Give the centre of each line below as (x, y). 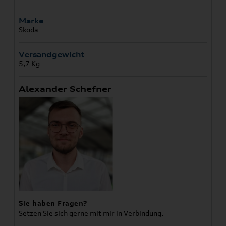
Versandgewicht (52, 55)
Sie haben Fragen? (53, 203)
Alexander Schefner (65, 89)
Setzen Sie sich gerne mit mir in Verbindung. (91, 213)
